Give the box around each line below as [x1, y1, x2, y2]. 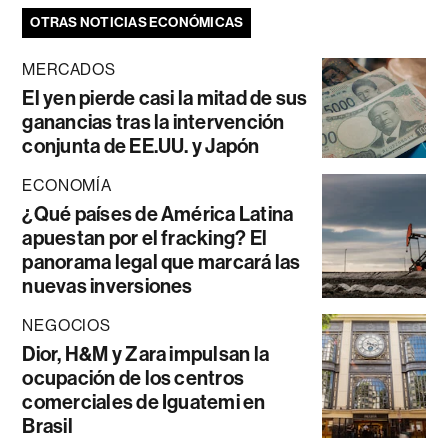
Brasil [22, 413, 73, 438]
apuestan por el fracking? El [22, 225, 268, 250]
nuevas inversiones [22, 273, 193, 298]
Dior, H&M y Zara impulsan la [22, 341, 270, 366]
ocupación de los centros [22, 365, 245, 390]
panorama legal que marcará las [22, 249, 301, 274]
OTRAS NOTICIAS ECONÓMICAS [30, 13, 244, 31]
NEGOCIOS [22, 315, 111, 335]
